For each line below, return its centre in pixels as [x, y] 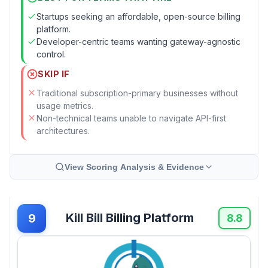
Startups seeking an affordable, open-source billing [138, 16]
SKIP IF [54, 74]
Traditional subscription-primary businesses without [137, 93]
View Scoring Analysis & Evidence [134, 167]
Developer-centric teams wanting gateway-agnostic [138, 41]
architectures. [63, 130]
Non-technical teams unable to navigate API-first [131, 118]
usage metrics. [65, 105]
